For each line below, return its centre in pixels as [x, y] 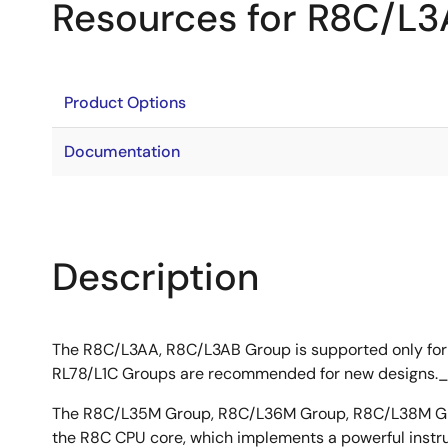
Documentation [122, 151]
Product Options [125, 102]
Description [155, 277]
